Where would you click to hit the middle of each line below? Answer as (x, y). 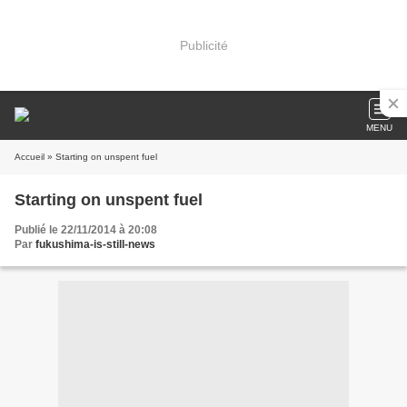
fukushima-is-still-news (95, 244)
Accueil (30, 157)
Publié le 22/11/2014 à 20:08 (86, 230)
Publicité (203, 45)
